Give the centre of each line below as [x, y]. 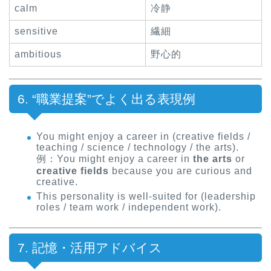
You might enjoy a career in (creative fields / [143, 137]
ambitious [38, 54]
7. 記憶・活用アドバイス [90, 247]
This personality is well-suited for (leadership [146, 196]
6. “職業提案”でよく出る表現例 [106, 99]
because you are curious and [181, 171]
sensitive [36, 31]
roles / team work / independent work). [129, 207]
